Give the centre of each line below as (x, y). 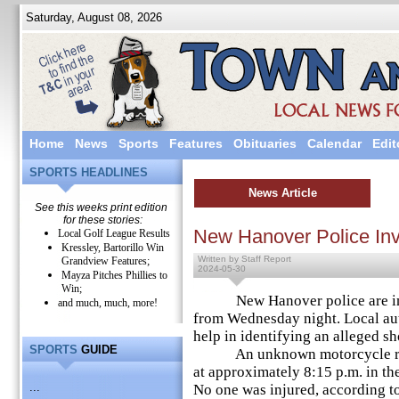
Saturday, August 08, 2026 (92, 17)
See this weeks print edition (102, 208)
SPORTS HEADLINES (89, 172)
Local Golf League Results (114, 233)
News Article (282, 193)
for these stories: (102, 220)
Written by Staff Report (244, 259)
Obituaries (265, 143)
